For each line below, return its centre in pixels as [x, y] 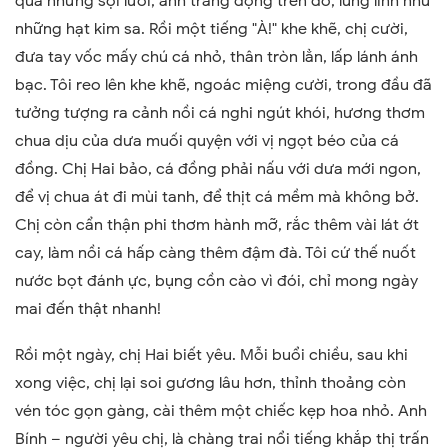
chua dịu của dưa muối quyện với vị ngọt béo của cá [207, 140]
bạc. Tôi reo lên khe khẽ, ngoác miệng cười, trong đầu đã [223, 84]
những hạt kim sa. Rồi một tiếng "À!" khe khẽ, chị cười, [211, 28]
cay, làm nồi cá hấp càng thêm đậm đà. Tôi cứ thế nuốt [215, 252]
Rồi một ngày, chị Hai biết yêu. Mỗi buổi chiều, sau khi [211, 354]
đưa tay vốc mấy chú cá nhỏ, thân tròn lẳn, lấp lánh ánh [216, 56]
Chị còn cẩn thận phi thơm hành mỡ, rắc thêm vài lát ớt [217, 224]
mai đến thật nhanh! [88, 308]
